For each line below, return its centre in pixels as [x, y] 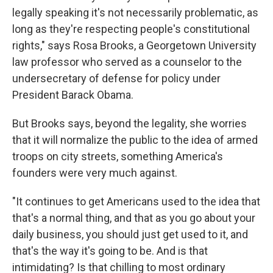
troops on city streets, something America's [118, 156]
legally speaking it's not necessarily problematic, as [135, 12]
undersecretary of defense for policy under [116, 78]
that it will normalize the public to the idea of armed [135, 140]
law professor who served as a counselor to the [127, 62]
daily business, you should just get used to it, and [130, 234]
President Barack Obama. [73, 95]
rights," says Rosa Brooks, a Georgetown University [134, 45]
